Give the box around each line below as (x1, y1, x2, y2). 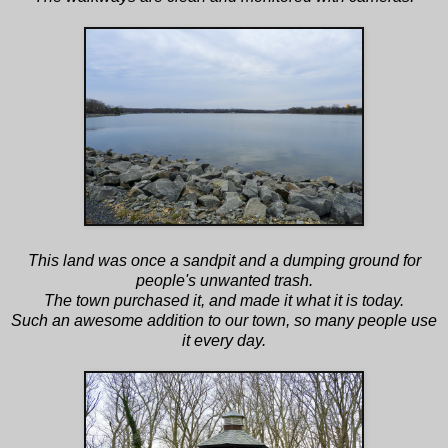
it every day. (182, 331, 266, 349)
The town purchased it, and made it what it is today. (44, 291, 404, 309)
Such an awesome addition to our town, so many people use (11, 311, 437, 329)
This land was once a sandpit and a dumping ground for (27, 251, 421, 269)
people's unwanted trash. (135, 271, 313, 289)
